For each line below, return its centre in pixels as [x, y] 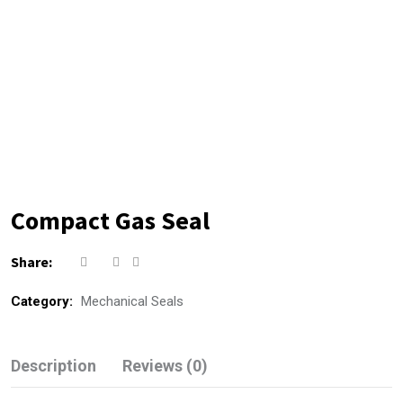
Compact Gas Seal [110, 220]
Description [54, 366]
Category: [44, 301]
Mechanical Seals [132, 301]
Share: [31, 262]
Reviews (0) [165, 366]
